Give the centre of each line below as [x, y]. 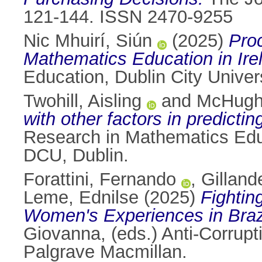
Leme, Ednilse [81, 198]
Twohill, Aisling [82, 101]
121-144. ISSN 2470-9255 [128, 17]
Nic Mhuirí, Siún [88, 41]
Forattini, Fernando [100, 180]
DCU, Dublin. [76, 156]
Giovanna [62, 234]
